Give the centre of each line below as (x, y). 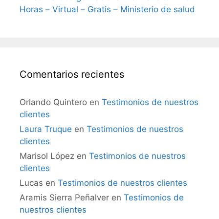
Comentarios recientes (72, 74)
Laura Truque (46, 129)
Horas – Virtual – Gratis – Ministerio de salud (107, 9)
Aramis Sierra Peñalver (64, 197)
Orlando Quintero (53, 102)
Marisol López (47, 156)
